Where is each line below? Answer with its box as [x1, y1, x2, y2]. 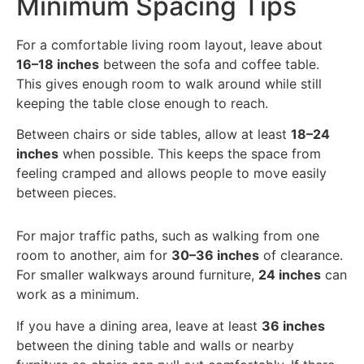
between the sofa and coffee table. [99, 55, 319, 72]
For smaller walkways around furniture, [16, 266, 258, 284]
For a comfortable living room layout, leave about [16, 36, 323, 53]
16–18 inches [16, 55, 99, 72]
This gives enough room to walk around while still [16, 75, 322, 92]
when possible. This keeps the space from [58, 145, 321, 162]
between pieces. [16, 184, 116, 201]
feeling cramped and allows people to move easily [16, 165, 327, 182]
